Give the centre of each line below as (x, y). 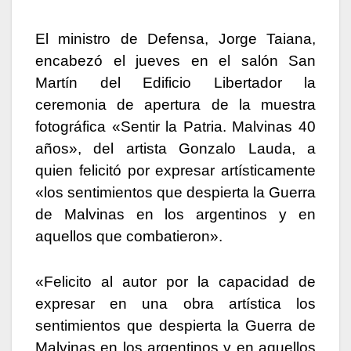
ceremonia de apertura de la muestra (175, 105)
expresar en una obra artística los (175, 304)
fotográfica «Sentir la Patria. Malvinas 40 (175, 127)
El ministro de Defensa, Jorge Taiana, (175, 39)
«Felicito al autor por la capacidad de (175, 282)
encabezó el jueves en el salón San (175, 61)
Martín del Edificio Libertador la (175, 83)
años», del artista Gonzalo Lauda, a (175, 149)
